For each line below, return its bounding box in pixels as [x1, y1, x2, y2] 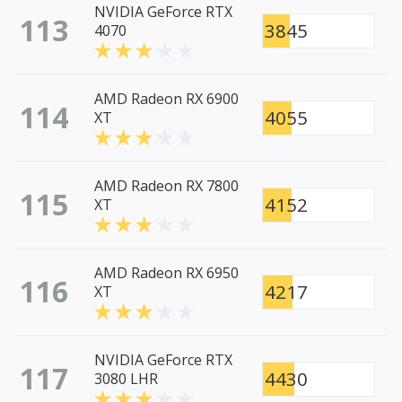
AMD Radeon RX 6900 [94, 89, 239, 109]
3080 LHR [94, 369, 158, 389]
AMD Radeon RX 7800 [94, 176, 239, 197]
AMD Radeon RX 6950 [94, 263, 239, 284]
